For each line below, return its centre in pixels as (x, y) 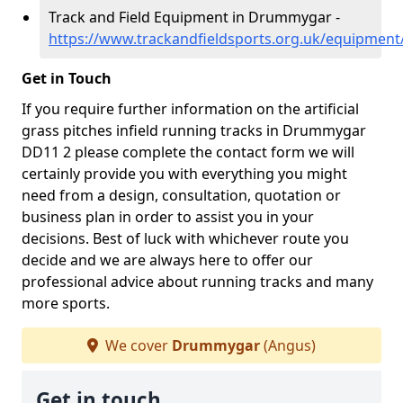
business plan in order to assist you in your (168, 217)
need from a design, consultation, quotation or (181, 195)
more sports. (66, 303)
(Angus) (288, 345)
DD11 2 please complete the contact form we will (188, 152)
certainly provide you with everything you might (184, 174)
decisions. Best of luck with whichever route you (185, 238)
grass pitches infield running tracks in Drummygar (194, 130)
